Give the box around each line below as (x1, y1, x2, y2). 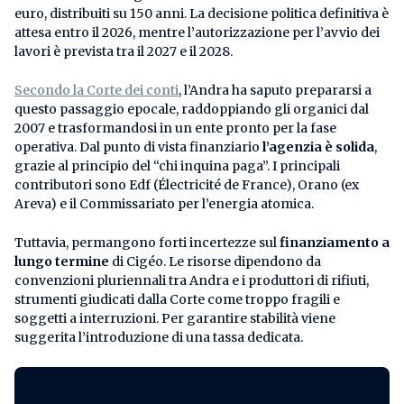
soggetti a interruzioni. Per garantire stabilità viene (14, 309, 335, 326)
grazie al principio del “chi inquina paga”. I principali (14, 157, 340, 174)
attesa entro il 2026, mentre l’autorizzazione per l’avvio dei (14, 23, 380, 41)
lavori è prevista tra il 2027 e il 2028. (14, 42, 233, 60)
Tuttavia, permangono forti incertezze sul (14, 234, 280, 251)
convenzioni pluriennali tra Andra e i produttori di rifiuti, (14, 271, 369, 289)
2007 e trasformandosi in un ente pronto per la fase (14, 119, 336, 136)
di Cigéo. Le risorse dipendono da (109, 252, 321, 270)
